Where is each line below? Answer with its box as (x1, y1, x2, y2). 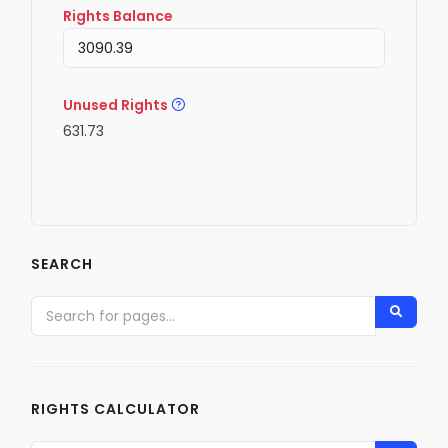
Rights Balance (63, 6, 173, 26)
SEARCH (31, 254, 93, 274)
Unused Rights (63, 95, 168, 115)
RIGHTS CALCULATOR (31, 399, 200, 419)
